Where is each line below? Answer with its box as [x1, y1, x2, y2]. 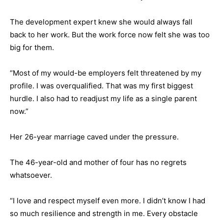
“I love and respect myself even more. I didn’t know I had [10, 196, 205, 205]
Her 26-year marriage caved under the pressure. [10, 132, 179, 141]
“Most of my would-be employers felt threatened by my [10, 68, 201, 78]
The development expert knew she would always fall [10, 17, 192, 27]
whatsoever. [10, 170, 52, 180]
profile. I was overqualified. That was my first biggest [10, 81, 193, 90]
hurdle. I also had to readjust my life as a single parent [10, 94, 197, 103]
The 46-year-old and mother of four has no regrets [10, 158, 187, 167]
